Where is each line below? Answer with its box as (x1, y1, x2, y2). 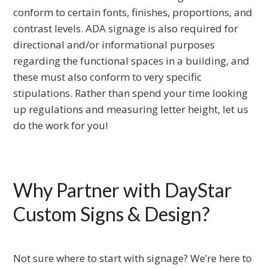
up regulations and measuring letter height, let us (13, 102, 249, 117)
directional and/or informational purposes (13, 38, 215, 52)
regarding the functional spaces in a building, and (13, 54, 250, 68)
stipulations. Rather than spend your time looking (13, 86, 248, 100)
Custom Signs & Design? (13, 202, 211, 226)
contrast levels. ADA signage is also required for (13, 22, 239, 36)
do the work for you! (13, 118, 108, 133)
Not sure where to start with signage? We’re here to (13, 251, 252, 266)
